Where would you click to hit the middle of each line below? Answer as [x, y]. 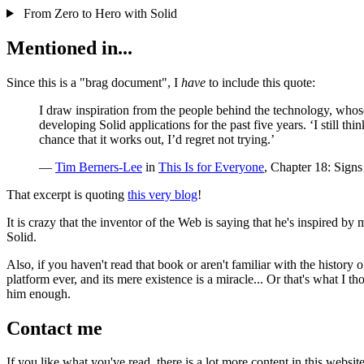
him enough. [39, 293]
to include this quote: [260, 82]
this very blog [162, 194]
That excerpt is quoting [67, 194]
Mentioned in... [69, 48]
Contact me [54, 328]
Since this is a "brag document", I [94, 82]
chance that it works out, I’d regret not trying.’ [157, 139]
